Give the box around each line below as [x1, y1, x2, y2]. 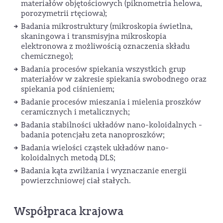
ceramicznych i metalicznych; [21, 107, 130, 117]
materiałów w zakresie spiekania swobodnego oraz [21, 74, 207, 85]
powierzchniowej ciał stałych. [21, 176, 131, 186]
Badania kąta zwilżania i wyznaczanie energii [21, 166, 187, 176]
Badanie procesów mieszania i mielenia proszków [21, 97, 201, 108]
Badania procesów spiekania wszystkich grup [21, 64, 186, 75]
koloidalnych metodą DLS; [21, 153, 115, 163]
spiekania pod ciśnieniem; [21, 84, 114, 95]
